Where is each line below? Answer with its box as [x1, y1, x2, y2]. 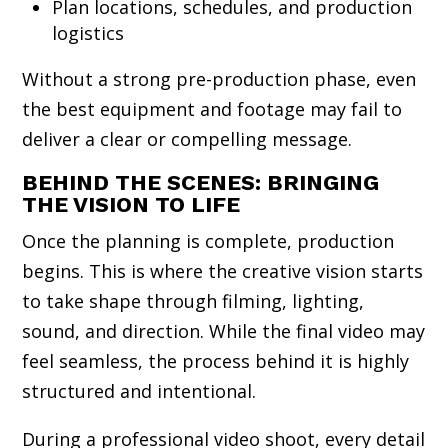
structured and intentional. [22, 378, 257, 403]
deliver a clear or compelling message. [22, 126, 353, 151]
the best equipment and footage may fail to [22, 96, 403, 121]
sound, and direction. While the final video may [22, 318, 426, 343]
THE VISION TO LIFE [22, 191, 241, 217]
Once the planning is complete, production [22, 228, 395, 253]
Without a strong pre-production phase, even [22, 66, 417, 91]
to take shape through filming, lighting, [22, 288, 365, 313]
